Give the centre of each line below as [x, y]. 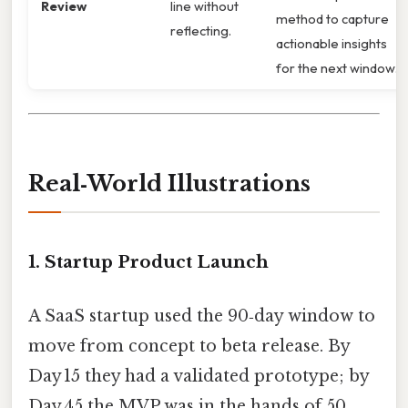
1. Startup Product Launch [148, 261]
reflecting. [201, 30]
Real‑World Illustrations [169, 183]
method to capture [332, 18]
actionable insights [331, 43]
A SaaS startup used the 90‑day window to [202, 316]
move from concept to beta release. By [189, 346]
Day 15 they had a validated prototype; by [199, 376]
